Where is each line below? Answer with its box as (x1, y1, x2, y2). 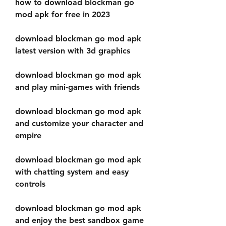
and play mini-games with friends (15, 82, 140, 92)
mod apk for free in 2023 (15, 10, 110, 19)
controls (15, 179, 45, 189)
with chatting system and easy (15, 167, 129, 177)
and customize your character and (15, 119, 143, 128)
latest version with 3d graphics (15, 46, 130, 55)
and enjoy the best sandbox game (15, 215, 144, 225)
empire (15, 131, 41, 140)
